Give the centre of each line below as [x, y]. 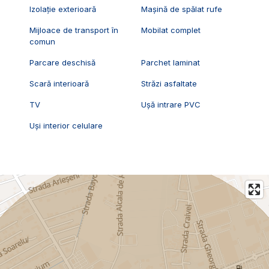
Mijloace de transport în [74, 30]
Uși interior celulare [66, 125]
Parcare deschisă [62, 62]
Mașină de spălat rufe [182, 9]
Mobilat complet [171, 30]
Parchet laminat [171, 62]
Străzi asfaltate [169, 83]
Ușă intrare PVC [171, 104]
